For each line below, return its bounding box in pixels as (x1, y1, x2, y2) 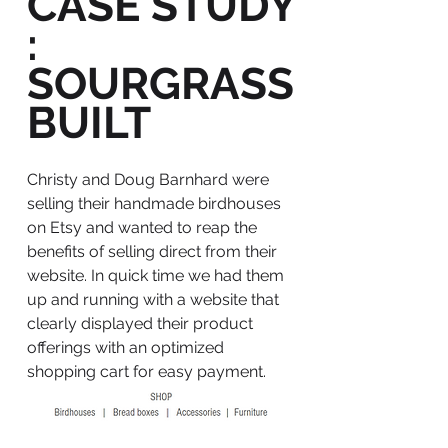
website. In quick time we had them (27, 266, 284, 285)
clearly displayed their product (27, 314, 253, 333)
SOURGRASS (27, 58, 294, 109)
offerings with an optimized (27, 338, 224, 357)
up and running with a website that (27, 290, 279, 309)
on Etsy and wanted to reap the (27, 218, 257, 237)
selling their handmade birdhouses (27, 194, 281, 213)
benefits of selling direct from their (27, 242, 277, 261)
